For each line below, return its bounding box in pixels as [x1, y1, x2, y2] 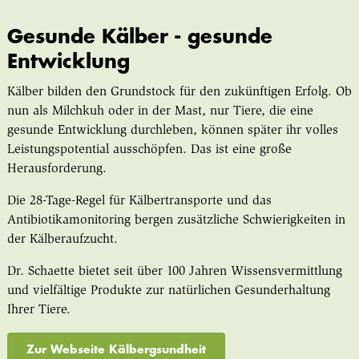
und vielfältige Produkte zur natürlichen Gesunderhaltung [6, 284, 330, 297]
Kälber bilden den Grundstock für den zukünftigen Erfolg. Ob [6, 85, 352, 99]
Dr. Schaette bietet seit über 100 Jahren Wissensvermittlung [6, 264, 342, 278]
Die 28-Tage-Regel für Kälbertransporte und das [6, 194, 272, 208]
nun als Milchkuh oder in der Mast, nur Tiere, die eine [6, 104, 313, 118]
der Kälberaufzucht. [6, 232, 118, 246]
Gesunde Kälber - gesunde [6, 26, 272, 46]
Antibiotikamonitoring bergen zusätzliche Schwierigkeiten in [6, 213, 345, 227]
